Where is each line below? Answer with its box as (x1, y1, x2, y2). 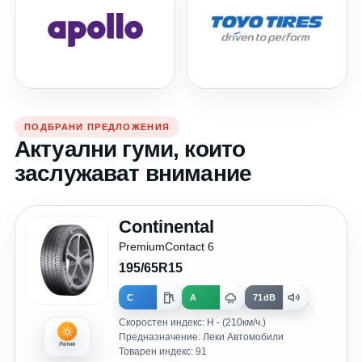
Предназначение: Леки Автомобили (119, 331, 284, 343)
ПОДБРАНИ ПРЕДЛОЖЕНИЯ (24, 122, 170, 132)
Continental (119, 217, 214, 237)
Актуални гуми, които (15, 137, 246, 162)
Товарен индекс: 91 (119, 346, 207, 357)
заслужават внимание (15, 161, 252, 186)
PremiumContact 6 (119, 240, 214, 253)
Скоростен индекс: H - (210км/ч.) (119, 317, 266, 328)
